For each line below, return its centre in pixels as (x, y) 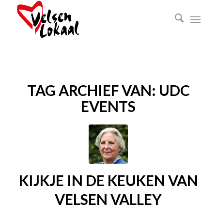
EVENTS (108, 106)
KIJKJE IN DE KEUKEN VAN (108, 180)
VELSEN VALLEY (108, 199)
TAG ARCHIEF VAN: (93, 90)
